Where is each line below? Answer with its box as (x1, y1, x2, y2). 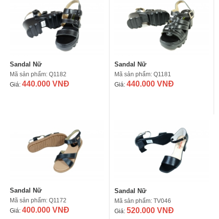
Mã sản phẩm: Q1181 (114, 70, 171, 78)
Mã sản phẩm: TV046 (114, 197, 171, 204)
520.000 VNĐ (127, 206, 174, 215)
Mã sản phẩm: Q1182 (10, 70, 66, 78)
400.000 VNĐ (22, 205, 69, 214)
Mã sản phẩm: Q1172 (10, 197, 66, 204)
